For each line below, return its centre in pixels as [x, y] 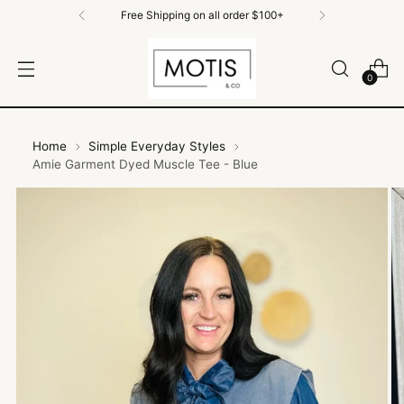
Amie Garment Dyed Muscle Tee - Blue [145, 164]
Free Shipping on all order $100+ [202, 15]
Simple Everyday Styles [157, 146]
